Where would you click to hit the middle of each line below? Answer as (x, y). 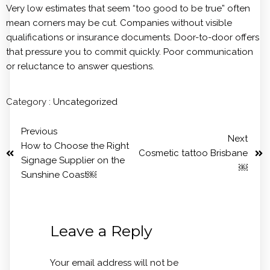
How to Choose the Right (75, 146)
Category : (28, 102)
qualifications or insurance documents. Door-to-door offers (133, 37)
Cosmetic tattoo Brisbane (193, 153)
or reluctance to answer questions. (80, 66)
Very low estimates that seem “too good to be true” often (128, 8)
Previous (39, 131)
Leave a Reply (101, 231)
